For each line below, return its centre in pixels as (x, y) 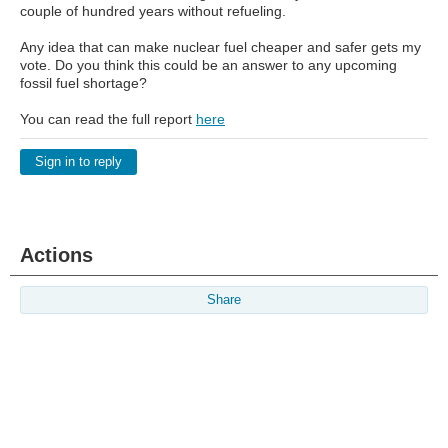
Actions (56, 255)
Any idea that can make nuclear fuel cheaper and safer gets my (220, 47)
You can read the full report (108, 119)
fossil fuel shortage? (83, 83)
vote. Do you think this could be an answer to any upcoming (208, 65)
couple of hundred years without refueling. (153, 11)
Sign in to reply (78, 162)
